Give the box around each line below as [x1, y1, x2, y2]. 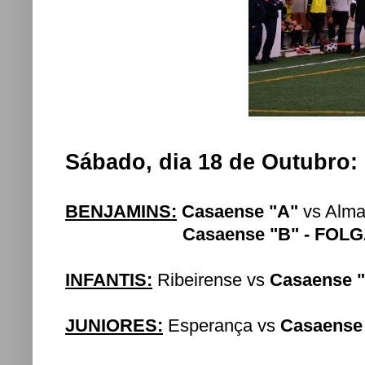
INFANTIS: [65, 269, 152, 290]
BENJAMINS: [65, 200, 177, 222]
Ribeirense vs [152, 269, 270, 290]
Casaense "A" [182, 200, 298, 222]
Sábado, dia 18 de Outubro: [65, 149, 358, 174]
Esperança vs [163, 314, 280, 336]
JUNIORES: [65, 314, 163, 336]
